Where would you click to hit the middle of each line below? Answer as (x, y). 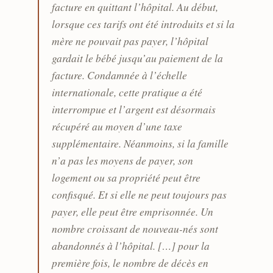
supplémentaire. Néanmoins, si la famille (140, 144)
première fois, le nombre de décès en (130, 263)
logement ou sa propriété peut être (126, 178)
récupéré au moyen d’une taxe (117, 126)
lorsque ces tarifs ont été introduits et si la (144, 24)
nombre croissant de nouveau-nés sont (135, 229)
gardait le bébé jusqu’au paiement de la (138, 58)
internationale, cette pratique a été (127, 92)
